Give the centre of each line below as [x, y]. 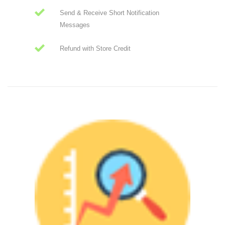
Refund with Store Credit [95, 49]
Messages [75, 25]
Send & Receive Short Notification [109, 13]
